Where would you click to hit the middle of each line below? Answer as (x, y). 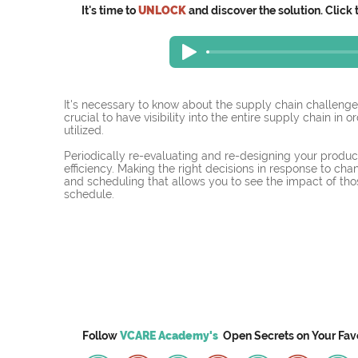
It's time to (110, 11)
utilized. (84, 131)
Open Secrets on (267, 336)
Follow (101, 336)
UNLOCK (162, 11)
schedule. (91, 195)
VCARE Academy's (169, 336)
